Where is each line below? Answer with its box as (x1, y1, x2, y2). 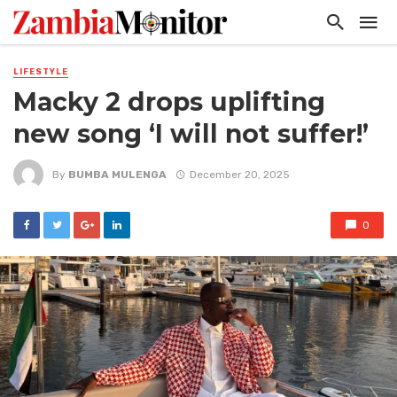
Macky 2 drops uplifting (13, 87, 325, 118)
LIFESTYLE (13, 67, 68, 76)
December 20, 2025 (189, 167, 290, 181)
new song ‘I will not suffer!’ (13, 119, 369, 150)
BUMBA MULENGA (68, 167, 167, 181)
